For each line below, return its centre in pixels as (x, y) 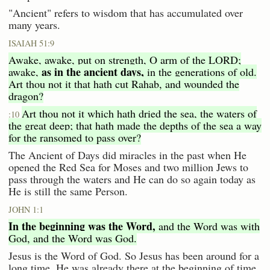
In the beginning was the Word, (82, 226)
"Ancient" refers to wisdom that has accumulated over (126, 13)
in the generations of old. (200, 72)
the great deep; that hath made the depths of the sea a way (135, 126)
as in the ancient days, (93, 72)
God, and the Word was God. (73, 238)
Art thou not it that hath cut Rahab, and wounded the (124, 84)
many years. (34, 25)
